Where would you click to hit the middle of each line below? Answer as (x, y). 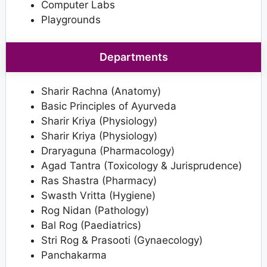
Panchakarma (74, 255)
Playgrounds (71, 19)
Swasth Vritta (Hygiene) (98, 196)
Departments (133, 57)
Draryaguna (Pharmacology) (108, 151)
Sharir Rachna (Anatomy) (101, 91)
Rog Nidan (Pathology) (95, 211)
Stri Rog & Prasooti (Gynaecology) (122, 240)
